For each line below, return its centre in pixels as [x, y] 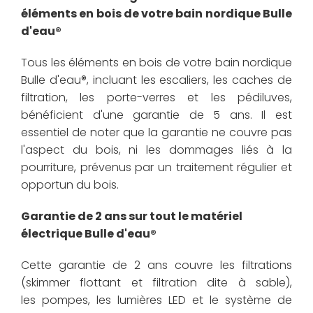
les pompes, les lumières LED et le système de [156, 300]
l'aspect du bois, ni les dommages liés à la [156, 150]
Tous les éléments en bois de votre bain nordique [156, 62]
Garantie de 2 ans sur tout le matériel [132, 216]
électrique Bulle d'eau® [89, 233]
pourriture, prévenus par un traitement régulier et [156, 167]
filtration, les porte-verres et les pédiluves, [156, 97]
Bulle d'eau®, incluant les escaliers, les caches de [156, 80]
